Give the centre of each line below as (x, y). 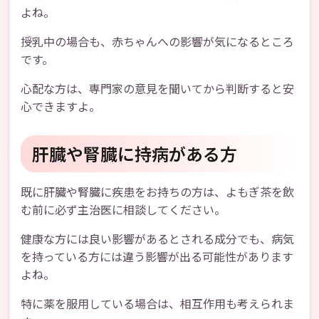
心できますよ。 (61, 106)
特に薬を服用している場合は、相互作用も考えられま (157, 303)
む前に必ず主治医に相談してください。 (123, 209)
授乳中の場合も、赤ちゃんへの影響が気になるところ (157, 41)
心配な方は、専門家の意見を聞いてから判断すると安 (157, 88)
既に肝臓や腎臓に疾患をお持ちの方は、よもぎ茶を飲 (157, 192)
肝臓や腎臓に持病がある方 (135, 153)
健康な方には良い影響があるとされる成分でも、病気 (157, 239)
